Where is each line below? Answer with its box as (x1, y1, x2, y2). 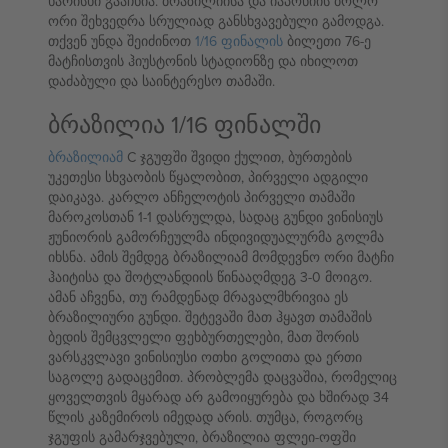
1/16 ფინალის (195, 31, 283, 51)
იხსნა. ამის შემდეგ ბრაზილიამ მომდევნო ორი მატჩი (48, 247, 394, 267)
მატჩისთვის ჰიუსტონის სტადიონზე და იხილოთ (48, 51, 358, 71)
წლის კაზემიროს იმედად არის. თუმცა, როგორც (48, 407, 363, 427)
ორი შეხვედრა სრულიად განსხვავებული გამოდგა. (48, 11, 384, 31)
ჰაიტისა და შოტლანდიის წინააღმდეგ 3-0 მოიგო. (48, 267, 372, 287)
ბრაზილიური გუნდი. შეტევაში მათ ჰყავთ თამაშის (48, 307, 372, 327)
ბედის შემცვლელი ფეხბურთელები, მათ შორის (48, 327, 359, 347)
